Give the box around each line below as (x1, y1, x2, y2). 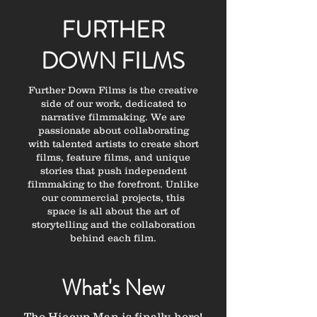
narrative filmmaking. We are (41, 111, 185, 122)
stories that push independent (40, 165, 187, 176)
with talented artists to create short (28, 138, 199, 149)
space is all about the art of (47, 205, 180, 217)
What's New (62, 272, 165, 304)
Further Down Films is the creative (28, 84, 198, 96)
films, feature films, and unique (36, 151, 190, 163)
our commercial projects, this (42, 192, 185, 203)
